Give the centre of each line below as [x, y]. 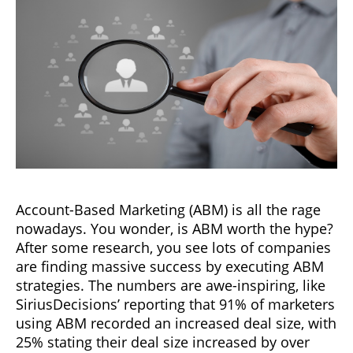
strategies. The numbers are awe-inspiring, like [171, 285]
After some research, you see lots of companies [173, 247]
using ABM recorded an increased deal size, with [176, 323]
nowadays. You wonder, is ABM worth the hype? [175, 228]
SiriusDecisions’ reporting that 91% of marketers [175, 304]
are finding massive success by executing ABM [170, 266]
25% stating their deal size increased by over [163, 342]
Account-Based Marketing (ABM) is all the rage [168, 209]
